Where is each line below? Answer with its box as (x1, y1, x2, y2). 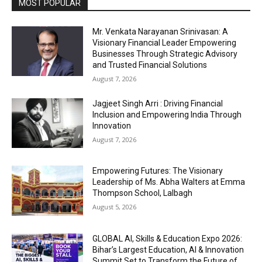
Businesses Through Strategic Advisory (92, 49, 238, 58)
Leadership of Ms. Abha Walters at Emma (92, 177, 246, 187)
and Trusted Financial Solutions (92, 60, 208, 70)
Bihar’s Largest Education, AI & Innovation (92, 245, 244, 255)
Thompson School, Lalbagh (92, 188, 193, 198)
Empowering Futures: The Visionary (92, 166, 223, 176)
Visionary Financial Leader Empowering (92, 37, 237, 47)
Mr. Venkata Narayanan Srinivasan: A (92, 26, 229, 36)
